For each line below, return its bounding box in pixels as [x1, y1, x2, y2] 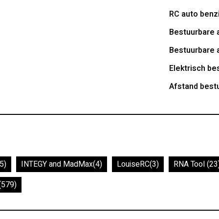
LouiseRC [117, 158, 150, 170]
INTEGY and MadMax [21, 158, 93, 170]
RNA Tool [174, 158, 207, 170]
